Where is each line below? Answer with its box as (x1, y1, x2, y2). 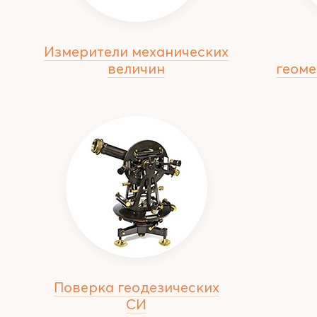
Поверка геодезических (53, 278, 219, 296)
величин (108, 59, 166, 77)
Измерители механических (44, 42, 229, 60)
